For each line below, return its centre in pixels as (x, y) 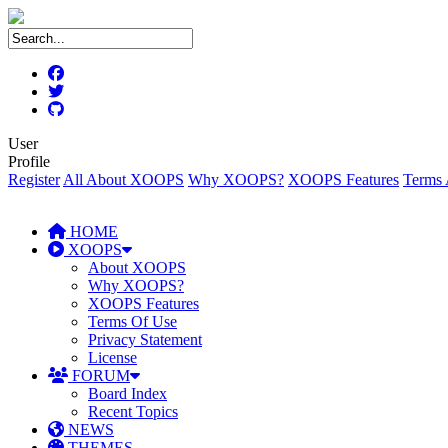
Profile (29, 161)
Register (34, 179)
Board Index (127, 393)
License (112, 357)
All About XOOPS (123, 179)
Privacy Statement (145, 339)
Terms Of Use (132, 321)
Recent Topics (133, 411)
